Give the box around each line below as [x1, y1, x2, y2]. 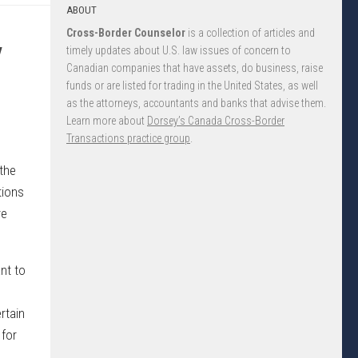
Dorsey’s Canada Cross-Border [147, 114, 284, 127]
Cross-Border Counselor [66, 26, 185, 39]
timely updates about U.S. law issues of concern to [66, 44, 291, 57]
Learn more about [66, 114, 147, 127]
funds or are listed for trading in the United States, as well [66, 79, 318, 92]
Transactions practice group [66, 132, 190, 145]
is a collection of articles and [185, 26, 315, 39]
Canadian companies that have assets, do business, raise [66, 62, 323, 74]
